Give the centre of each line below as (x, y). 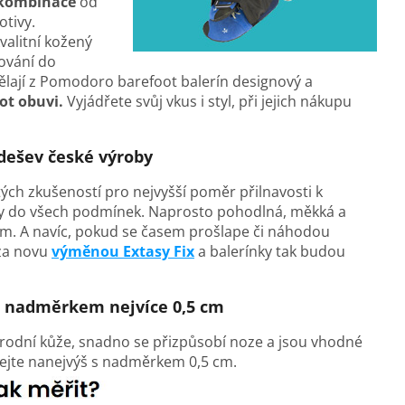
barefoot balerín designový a (215, 81)
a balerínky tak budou (270, 251)
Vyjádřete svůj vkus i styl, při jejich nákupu (209, 101)
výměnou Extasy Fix (123, 251)
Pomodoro (77, 81)
